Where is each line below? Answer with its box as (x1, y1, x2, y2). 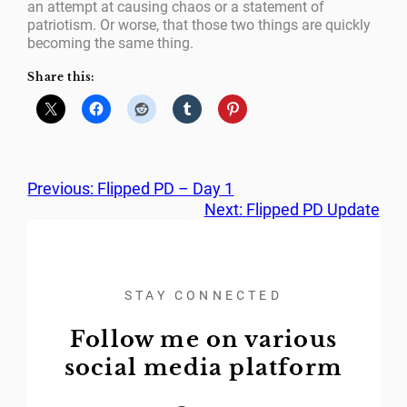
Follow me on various (70, 325, 337, 352)
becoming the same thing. (27, 35, 194, 53)
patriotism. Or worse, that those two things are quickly (27, 16, 372, 35)
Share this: (27, 70, 94, 84)
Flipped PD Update (245, 200, 380, 220)
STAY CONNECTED (124, 287, 283, 303)
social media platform (64, 353, 343, 381)
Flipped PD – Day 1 (97, 179, 234, 199)
